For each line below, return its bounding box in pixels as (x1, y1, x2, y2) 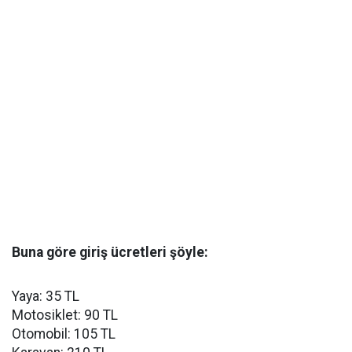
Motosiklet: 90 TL (12, 306, 118, 323)
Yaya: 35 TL (12, 288, 79, 304)
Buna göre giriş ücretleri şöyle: (12, 244, 208, 260)
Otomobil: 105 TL (12, 325, 115, 342)
